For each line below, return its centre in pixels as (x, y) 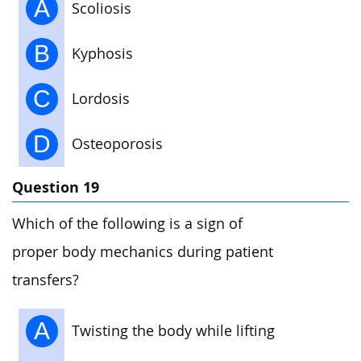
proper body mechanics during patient (143, 252)
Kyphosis (102, 53)
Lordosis (101, 98)
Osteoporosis (117, 143)
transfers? (46, 280)
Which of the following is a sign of (127, 224)
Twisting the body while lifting (173, 330)
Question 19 (56, 188)
